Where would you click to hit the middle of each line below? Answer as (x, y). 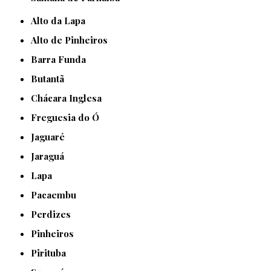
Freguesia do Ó (68, 118)
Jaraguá (50, 156)
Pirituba (52, 253)
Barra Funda (62, 60)
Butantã (51, 79)
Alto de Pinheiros (73, 40)
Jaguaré (50, 137)
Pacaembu (57, 195)
